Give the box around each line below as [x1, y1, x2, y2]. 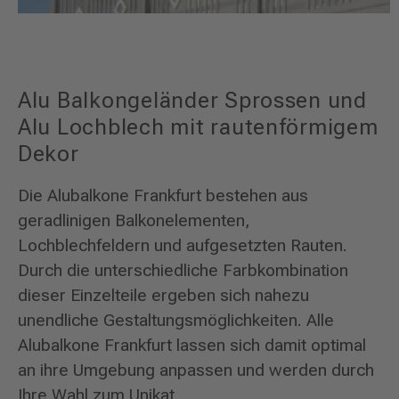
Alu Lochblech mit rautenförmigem [18, 113, 379, 140]
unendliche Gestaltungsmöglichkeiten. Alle [18, 310, 334, 331]
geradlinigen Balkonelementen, [18, 210, 250, 232]
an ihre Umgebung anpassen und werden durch [18, 360, 374, 381]
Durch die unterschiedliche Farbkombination [18, 260, 348, 281]
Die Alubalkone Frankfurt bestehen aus [18, 185, 308, 207]
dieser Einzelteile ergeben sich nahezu [18, 285, 309, 306]
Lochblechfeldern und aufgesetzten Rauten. [18, 235, 347, 256]
